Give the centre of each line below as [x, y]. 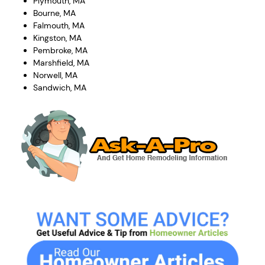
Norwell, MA [55, 75]
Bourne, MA [54, 13]
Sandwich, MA [60, 88]
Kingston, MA [57, 38]
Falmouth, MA [59, 26]
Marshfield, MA [61, 63]
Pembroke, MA [60, 51]
